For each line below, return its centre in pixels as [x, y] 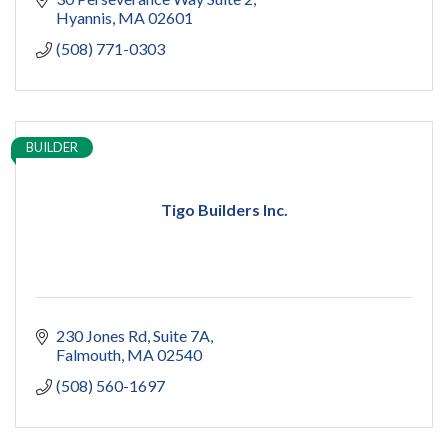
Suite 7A [181, 335]
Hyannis [84, 17]
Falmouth [88, 354]
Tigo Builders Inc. [224, 209]
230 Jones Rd [101, 335]
